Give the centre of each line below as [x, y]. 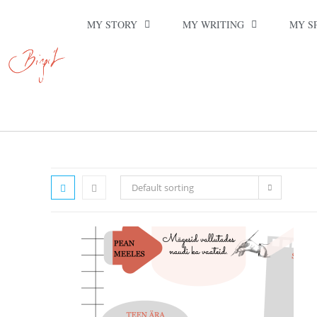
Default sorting [163, 188]
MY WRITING [214, 24]
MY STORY [113, 24]
